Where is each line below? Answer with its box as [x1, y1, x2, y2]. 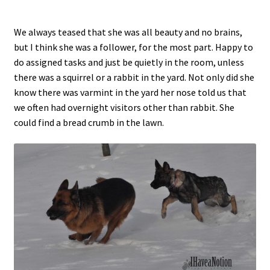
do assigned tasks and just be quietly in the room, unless [13, 55, 244, 68]
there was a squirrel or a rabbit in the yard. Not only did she [13, 71, 254, 83]
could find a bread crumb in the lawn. [13, 116, 164, 128]
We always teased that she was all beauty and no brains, [13, 25, 242, 38]
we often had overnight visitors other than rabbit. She [13, 101, 234, 113]
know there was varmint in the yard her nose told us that [13, 86, 246, 98]
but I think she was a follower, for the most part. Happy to [13, 40, 253, 53]
